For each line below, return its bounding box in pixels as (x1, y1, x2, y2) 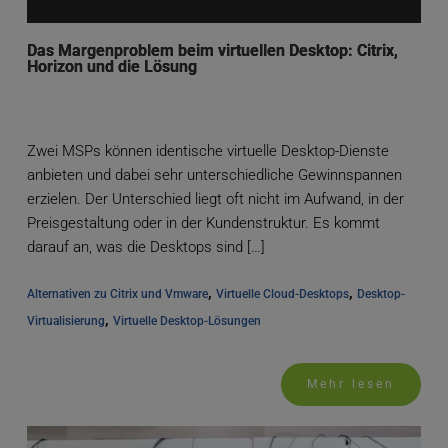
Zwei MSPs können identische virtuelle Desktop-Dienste (26, 142, 389, 161)
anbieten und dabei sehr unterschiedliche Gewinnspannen (26, 166, 402, 185)
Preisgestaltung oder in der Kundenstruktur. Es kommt (26, 214, 380, 233)
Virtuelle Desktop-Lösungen (112, 314, 261, 329)
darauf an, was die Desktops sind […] (26, 238, 265, 257)
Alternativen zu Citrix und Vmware (26, 287, 208, 302)
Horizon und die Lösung (26, 57, 197, 77)
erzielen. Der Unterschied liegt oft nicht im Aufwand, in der (26, 190, 404, 209)
